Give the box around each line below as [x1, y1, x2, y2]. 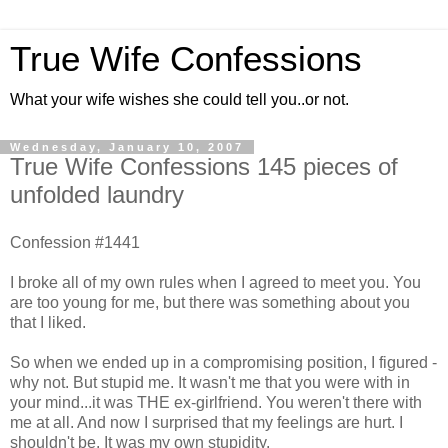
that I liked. [10, 313, 86, 331]
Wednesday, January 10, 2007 [10, 141, 244, 153]
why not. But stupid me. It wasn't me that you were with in [10, 373, 410, 391]
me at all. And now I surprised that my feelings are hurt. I [10, 413, 403, 431]
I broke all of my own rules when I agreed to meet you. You [10, 273, 421, 291]
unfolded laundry [10, 181, 184, 208]
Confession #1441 [10, 233, 140, 251]
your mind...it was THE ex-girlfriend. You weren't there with [10, 393, 422, 411]
